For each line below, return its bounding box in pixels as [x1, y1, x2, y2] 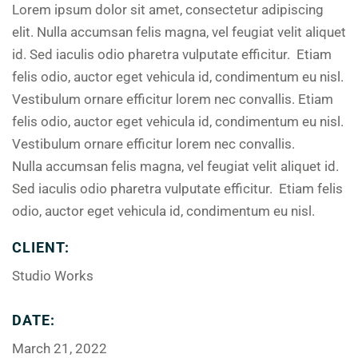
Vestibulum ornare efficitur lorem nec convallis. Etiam [12, 91, 333, 107]
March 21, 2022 [12, 340, 107, 356]
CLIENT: [12, 239, 70, 256]
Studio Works [12, 268, 93, 284]
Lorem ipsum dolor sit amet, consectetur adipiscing [12, 2, 324, 18]
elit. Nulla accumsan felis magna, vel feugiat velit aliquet [12, 24, 346, 40]
